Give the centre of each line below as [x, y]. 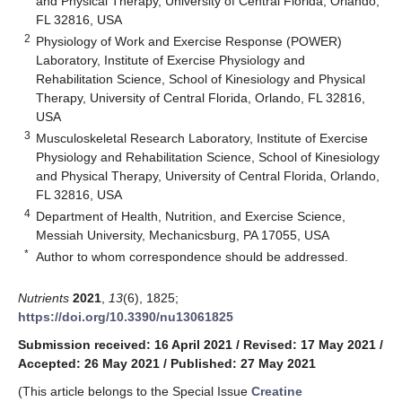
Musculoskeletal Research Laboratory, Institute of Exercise [202, 138]
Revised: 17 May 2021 [310, 344]
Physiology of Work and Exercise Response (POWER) [189, 41]
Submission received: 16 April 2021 [125, 344]
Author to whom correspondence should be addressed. [192, 256]
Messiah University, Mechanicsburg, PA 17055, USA [183, 235]
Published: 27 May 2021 [243, 363]
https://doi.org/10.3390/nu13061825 [126, 316]
